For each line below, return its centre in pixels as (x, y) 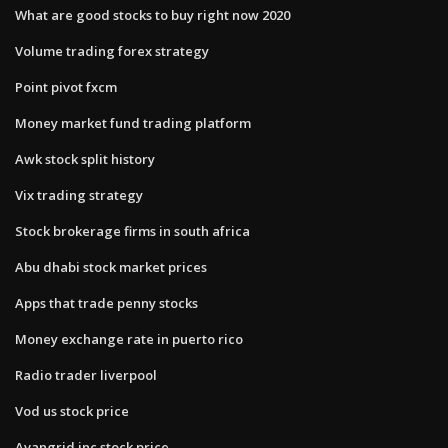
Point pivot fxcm (66, 86)
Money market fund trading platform (133, 122)
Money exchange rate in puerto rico (129, 338)
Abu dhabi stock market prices (111, 266)
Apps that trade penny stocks (106, 302)
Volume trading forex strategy (112, 50)
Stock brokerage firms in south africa (132, 230)
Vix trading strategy (79, 194)
